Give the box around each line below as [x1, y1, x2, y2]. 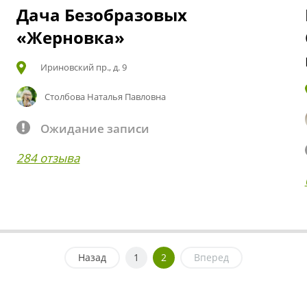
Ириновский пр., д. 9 [40, 60, 127, 73]
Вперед [194, 250, 229, 264]
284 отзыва [16, 149, 80, 166]
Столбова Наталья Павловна [45, 90, 167, 103]
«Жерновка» [16, 25, 125, 49]
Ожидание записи [40, 120, 150, 136]
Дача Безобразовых [16, 3, 188, 26]
